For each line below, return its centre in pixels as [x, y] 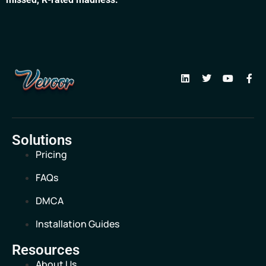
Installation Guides [77, 224]
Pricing [51, 154]
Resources [46, 250]
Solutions [42, 140]
